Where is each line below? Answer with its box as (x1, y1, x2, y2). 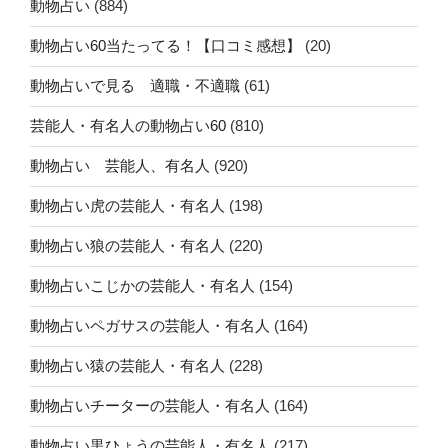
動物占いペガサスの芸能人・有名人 (30, 317, 270, 335)
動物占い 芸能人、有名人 (30, 157, 210, 175)
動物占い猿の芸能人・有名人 (30, 357, 225, 375)
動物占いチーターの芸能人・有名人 (30, 397, 270, 415)
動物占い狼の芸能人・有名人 (30, 237, 225, 255)
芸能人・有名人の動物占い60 (30, 117, 226, 135)
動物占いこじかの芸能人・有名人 (30, 277, 255, 295)
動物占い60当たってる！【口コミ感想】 (30, 37, 301, 55)
